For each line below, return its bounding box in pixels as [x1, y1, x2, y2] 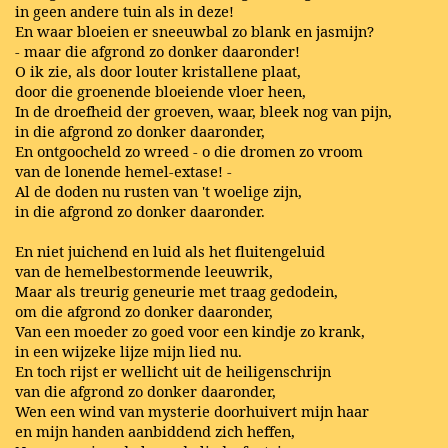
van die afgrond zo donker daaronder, [15, 380, 276, 401]
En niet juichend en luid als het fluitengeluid [15, 240, 325, 261]
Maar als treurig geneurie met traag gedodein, [15, 280, 338, 301]
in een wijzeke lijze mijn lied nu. [15, 340, 242, 361]
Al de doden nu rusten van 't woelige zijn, [15, 180, 302, 201]
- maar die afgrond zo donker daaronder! [15, 40, 300, 61]
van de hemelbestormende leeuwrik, [15, 260, 273, 281]
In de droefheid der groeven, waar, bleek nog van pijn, [15, 100, 392, 121]
